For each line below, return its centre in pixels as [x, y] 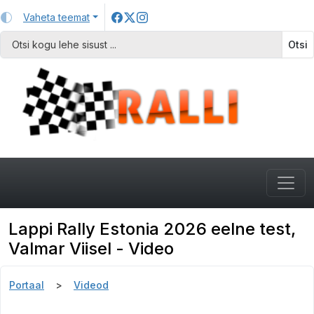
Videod [91, 285]
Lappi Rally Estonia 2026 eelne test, [152, 229]
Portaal [27, 285]
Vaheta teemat [56, 17]
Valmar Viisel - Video [91, 249]
